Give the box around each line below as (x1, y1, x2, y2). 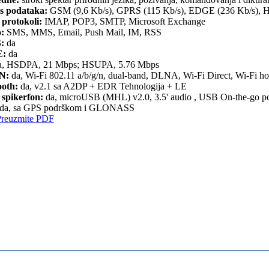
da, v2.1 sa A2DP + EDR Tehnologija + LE (18, 81, 187, 92)
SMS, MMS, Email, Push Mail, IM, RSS (4, 27, 162, 38)
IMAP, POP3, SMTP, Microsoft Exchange (42, 16, 205, 27)
